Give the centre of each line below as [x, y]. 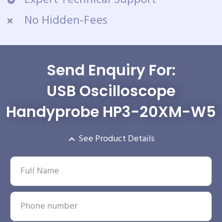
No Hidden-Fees [66, 21]
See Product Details [117, 139]
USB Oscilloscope [111, 91]
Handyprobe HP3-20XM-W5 [111, 112]
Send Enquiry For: [111, 71]
